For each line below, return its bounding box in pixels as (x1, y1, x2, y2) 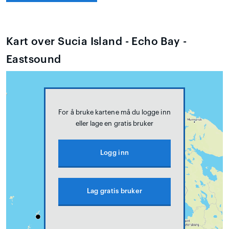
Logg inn (100, 149, 129, 156)
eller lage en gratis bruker (75, 120, 154, 127)
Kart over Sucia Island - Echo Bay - (6, 36, 187, 47)
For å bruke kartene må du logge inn (58, 108, 171, 116)
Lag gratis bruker (86, 187, 143, 194)
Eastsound (6, 54, 61, 65)
